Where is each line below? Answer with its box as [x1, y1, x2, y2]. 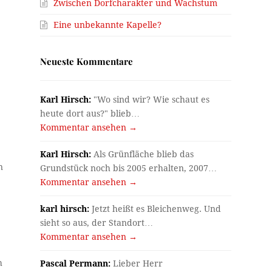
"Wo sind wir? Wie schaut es [91, 94, 210, 104]
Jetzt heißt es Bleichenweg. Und [89, 203, 222, 214]
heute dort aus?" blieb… [40, 108, 140, 118]
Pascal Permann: [40, 258, 111, 268]
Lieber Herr [110, 258, 163, 268]
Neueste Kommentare [40, 55, 134, 67]
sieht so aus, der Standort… [40, 217, 154, 228]
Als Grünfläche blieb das [91, 149, 194, 159]
